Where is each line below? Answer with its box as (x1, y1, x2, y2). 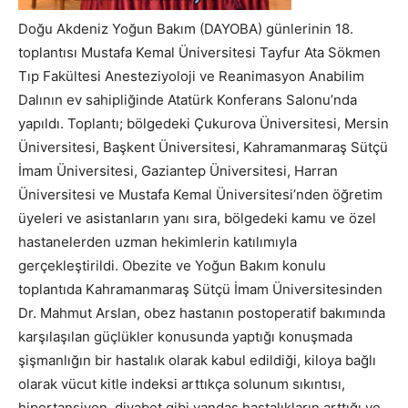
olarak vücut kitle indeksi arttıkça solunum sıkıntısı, (18, 375, 345, 393)
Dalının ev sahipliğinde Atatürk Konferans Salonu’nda (18, 91, 357, 108)
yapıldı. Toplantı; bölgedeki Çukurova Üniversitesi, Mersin (18, 115, 389, 132)
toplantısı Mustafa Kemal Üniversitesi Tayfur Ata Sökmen (18, 44, 381, 61)
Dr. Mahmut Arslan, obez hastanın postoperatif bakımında (18, 304, 385, 321)
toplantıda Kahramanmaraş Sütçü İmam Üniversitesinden (18, 280, 382, 298)
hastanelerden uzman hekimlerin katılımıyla (18, 233, 297, 250)
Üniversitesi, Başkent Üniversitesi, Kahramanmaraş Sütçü (18, 138, 388, 156)
